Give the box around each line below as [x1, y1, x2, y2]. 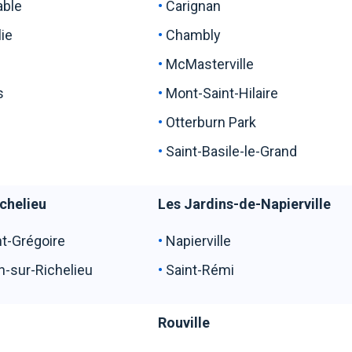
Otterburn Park [166, 114, 257, 130]
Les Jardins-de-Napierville [158, 196, 332, 212]
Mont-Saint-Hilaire [166, 85, 295, 101]
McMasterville [166, 56, 258, 72]
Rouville [158, 314, 211, 331]
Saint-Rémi [166, 262, 235, 278]
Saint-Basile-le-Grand [166, 143, 298, 159]
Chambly [166, 27, 250, 43]
